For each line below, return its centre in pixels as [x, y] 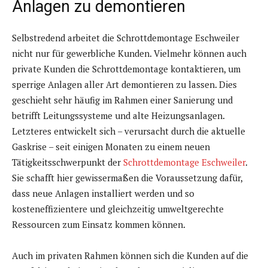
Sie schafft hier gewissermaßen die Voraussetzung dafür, [127, 178]
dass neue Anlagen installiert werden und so [103, 194]
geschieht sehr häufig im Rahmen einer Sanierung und [122, 100]
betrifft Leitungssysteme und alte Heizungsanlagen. [118, 116]
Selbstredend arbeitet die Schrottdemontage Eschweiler [126, 38]
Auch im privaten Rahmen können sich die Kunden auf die [130, 256]
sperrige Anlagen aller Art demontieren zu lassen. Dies [124, 85]
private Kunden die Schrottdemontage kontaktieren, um [126, 69]
